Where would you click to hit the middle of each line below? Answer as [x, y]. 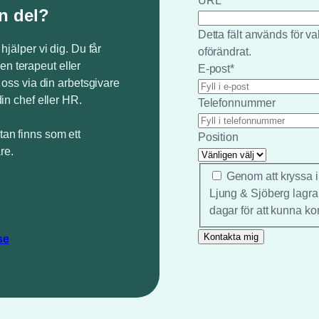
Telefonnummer [236, 103]
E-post [214, 68]
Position [218, 137]
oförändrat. [224, 51]
